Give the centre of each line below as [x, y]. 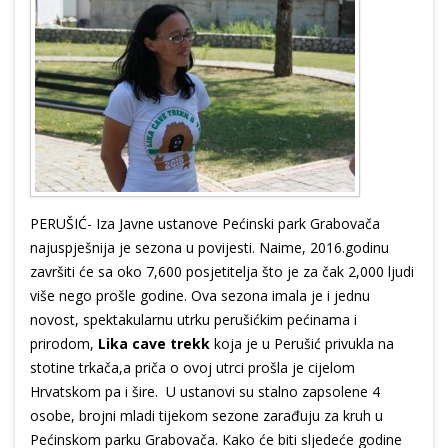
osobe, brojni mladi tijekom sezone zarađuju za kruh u [206, 416]
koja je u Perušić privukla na [304, 344]
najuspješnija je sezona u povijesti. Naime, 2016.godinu [209, 248]
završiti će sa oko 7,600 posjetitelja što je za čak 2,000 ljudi [222, 272]
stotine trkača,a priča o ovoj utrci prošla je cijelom [192, 368]
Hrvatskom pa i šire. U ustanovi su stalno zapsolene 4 [205, 392]
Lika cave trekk [156, 344]
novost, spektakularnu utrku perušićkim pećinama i [193, 320]
